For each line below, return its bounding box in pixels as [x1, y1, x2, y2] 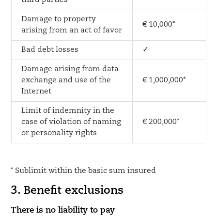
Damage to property [21, 15, 96, 23]
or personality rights [21, 129, 97, 137]
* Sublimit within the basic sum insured [11, 167, 156, 175]
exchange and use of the [21, 77, 111, 84]
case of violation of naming [21, 118, 121, 126]
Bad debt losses [21, 46, 78, 54]
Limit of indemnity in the [21, 107, 114, 115]
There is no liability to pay [11, 206, 115, 215]
